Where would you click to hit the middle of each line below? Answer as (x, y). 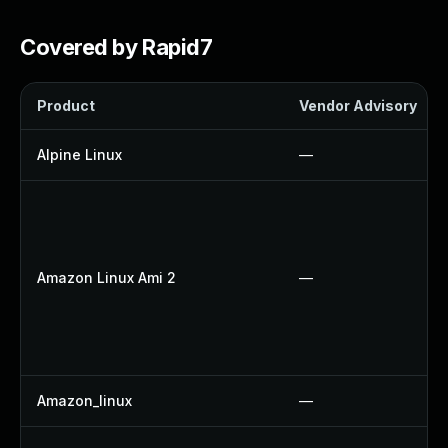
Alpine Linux (79, 154)
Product (66, 105)
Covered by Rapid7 (116, 47)
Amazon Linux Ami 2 (106, 277)
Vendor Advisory (358, 105)
